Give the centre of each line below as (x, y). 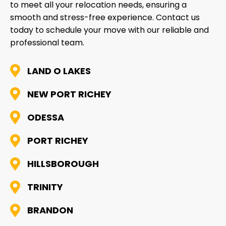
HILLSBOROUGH (63, 164)
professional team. (47, 43)
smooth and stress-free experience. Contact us (105, 18)
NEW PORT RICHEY (69, 94)
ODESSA (46, 117)
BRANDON (50, 210)
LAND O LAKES (59, 71)
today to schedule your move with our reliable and (109, 30)
